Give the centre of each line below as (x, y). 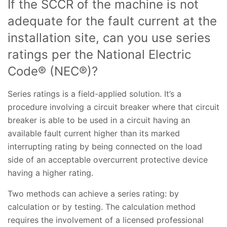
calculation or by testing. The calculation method (102, 207)
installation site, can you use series (109, 38)
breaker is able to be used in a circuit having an (99, 120)
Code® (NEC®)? (54, 71)
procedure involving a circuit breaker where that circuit (113, 107)
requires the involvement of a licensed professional (106, 220)
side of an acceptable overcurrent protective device (108, 160)
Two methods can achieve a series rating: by (93, 194)
